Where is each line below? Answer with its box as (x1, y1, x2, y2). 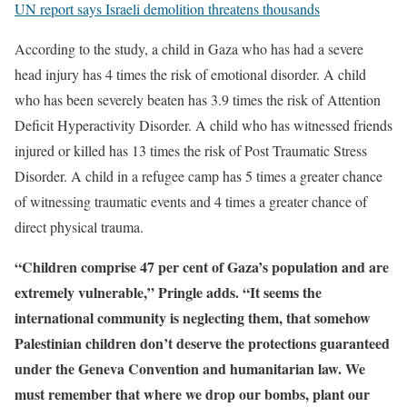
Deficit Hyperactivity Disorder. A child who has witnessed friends (15, 115, 392, 134)
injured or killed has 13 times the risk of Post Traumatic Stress (15, 141, 367, 160)
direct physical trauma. (15, 217, 144, 236)
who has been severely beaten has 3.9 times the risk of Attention (15, 90, 381, 109)
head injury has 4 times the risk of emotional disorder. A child (15, 65, 366, 84)
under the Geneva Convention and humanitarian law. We (15, 358, 365, 379)
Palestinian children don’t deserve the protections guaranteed (15, 333, 390, 353)
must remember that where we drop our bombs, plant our (15, 383, 370, 404)
